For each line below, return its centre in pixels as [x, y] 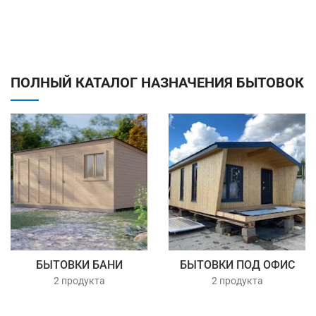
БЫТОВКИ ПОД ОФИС [237, 265]
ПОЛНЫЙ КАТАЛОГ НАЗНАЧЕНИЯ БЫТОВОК [157, 83]
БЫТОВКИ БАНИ [79, 265]
